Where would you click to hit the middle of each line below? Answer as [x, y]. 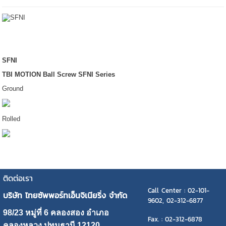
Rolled [11, 119]
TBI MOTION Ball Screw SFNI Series [59, 75]
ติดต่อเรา [18, 178]
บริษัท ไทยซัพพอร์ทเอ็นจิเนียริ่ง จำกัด [65, 195]
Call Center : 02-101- [179, 190]
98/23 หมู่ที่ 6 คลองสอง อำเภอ [56, 213]
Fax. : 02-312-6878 [175, 219]
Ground [13, 89]
